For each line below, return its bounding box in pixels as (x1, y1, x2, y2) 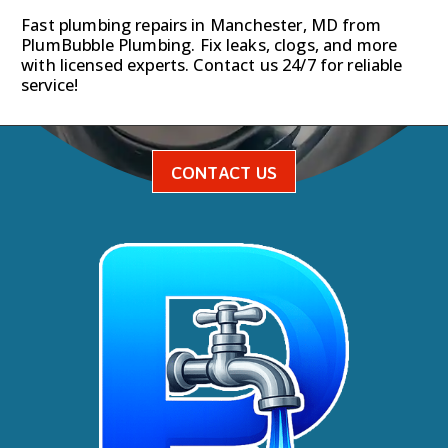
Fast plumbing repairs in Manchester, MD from (21, 14, 382, 37)
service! (21, 74, 79, 97)
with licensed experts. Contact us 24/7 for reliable (21, 54, 403, 77)
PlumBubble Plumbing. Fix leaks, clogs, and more (21, 34, 398, 57)
